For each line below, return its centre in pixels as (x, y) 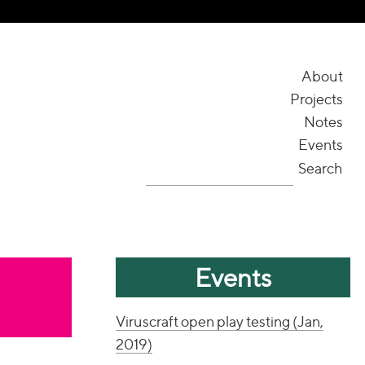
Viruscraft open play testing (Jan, (220, 321)
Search (321, 168)
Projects (317, 99)
